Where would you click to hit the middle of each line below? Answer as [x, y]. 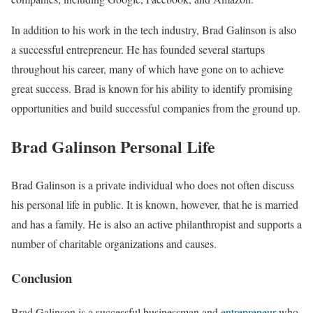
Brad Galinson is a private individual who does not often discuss [153, 185]
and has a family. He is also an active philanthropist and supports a [156, 224]
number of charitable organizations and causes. [114, 244]
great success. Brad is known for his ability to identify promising [152, 89]
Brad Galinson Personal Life [113, 147]
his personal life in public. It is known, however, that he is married [155, 205]
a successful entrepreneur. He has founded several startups [138, 50]
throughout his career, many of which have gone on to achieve [147, 69]
